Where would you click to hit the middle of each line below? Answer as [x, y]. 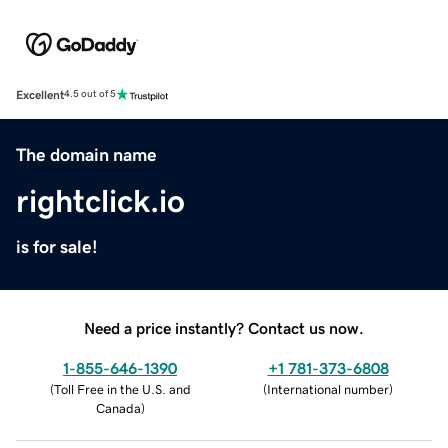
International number [328, 389]
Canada [118, 408]
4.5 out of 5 [90, 94]
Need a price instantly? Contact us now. [224, 327]
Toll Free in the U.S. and [122, 389]
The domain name [86, 154]
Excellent [40, 94]
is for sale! [57, 246]
